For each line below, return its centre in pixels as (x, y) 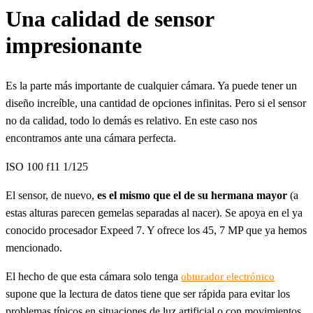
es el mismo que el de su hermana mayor (192, 196)
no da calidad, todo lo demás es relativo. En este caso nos (131, 121)
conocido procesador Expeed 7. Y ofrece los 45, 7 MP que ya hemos (156, 231)
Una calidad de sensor (110, 19)
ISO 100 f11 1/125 (47, 167)
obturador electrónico (228, 277)
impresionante (74, 45)
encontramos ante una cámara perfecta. (91, 138)
